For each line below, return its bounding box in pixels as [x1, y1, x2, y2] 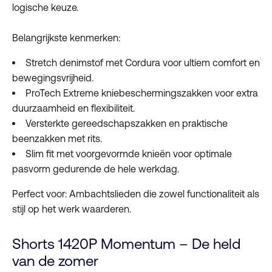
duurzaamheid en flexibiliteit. [12, 103, 137, 114]
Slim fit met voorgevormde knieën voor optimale [25, 148, 232, 160]
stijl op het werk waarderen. [12, 203, 136, 215]
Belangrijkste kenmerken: [12, 32, 120, 44]
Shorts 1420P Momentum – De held [12, 236, 240, 253]
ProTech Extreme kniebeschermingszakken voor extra [25, 87, 258, 99]
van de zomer [12, 253, 98, 270]
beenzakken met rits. [12, 133, 102, 144]
